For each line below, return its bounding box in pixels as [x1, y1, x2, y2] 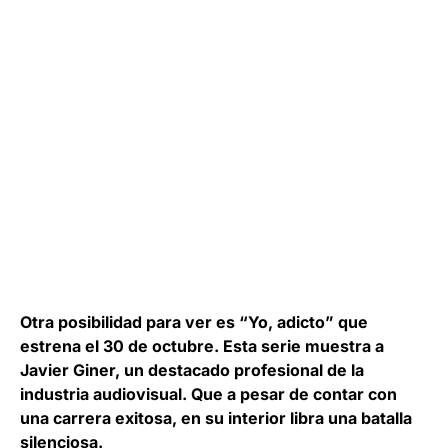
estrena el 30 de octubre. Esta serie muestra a [20, 335, 384, 356]
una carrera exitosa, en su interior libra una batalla [20, 407, 412, 428]
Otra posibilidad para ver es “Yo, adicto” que [20, 311, 368, 332]
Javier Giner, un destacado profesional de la [20, 359, 364, 380]
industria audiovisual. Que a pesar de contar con [20, 383, 397, 404]
